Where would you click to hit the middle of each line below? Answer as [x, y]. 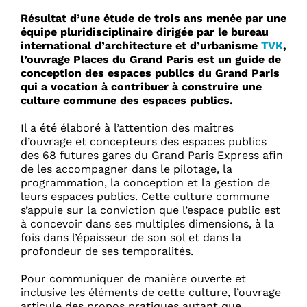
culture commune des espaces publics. [127, 101]
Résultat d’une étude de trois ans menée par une [153, 19]
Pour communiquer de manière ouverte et [133, 279]
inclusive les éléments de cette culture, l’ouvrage [151, 293]
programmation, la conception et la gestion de [145, 183]
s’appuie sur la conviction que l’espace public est [150, 210]
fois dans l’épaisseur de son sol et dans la [131, 238]
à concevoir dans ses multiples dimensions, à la [147, 224]
